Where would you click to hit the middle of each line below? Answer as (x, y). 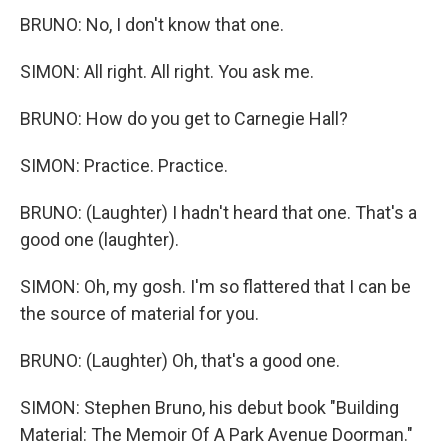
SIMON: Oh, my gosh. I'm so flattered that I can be (215, 286)
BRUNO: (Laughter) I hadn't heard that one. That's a (218, 212)
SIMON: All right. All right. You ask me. (167, 71)
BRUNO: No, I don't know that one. (152, 24)
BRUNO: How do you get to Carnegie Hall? (184, 118)
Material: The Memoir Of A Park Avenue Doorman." (216, 434)
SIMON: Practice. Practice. (124, 165)
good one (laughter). (99, 239)
